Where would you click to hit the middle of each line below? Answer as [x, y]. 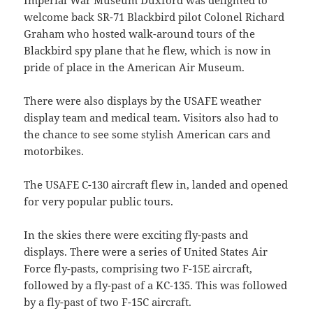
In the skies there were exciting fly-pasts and [136, 235]
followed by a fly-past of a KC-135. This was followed [156, 285]
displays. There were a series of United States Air [146, 252]
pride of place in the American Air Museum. [134, 67]
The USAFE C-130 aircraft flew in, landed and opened [156, 185]
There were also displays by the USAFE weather [143, 101]
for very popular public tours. [99, 202]
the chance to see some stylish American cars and [147, 134]
